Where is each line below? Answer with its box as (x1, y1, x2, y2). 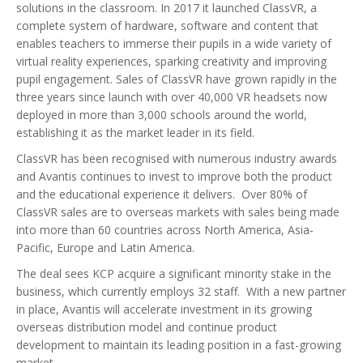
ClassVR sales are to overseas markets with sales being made (16, 204, 340, 220)
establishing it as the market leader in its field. (16, 125, 254, 140)
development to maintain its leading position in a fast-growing (16, 337, 341, 352)
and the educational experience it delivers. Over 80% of (16, 186, 307, 202)
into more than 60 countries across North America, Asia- (16, 222, 314, 237)
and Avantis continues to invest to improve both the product (16, 169, 332, 184)
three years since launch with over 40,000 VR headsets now (16, 89, 327, 105)
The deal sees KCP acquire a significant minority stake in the (16, 266, 331, 281)
